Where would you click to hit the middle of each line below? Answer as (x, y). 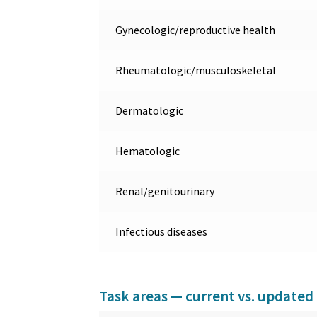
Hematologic (147, 151)
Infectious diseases (161, 232)
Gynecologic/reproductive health (195, 30)
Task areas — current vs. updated (207, 296)
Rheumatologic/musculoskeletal (195, 70)
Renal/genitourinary (165, 191)
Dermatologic (149, 111)
